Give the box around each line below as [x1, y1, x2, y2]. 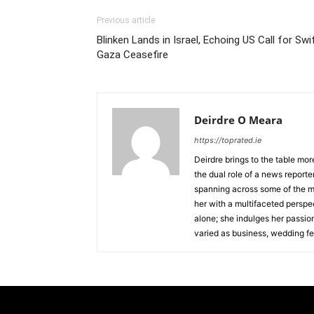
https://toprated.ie [194, 135, 261, 145]
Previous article [97, 15, 155, 25]
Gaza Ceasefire [97, 48, 168, 61]
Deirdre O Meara [194, 113, 282, 127]
